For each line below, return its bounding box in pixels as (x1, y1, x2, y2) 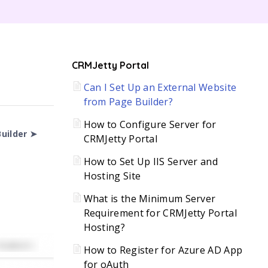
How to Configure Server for (83, 118, 217, 131)
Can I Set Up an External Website (83, 81, 237, 94)
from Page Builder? (83, 95, 173, 108)
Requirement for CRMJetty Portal (83, 206, 237, 220)
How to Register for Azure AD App (83, 243, 243, 257)
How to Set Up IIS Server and (83, 155, 218, 168)
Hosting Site (83, 169, 141, 182)
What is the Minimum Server (83, 192, 216, 205)
